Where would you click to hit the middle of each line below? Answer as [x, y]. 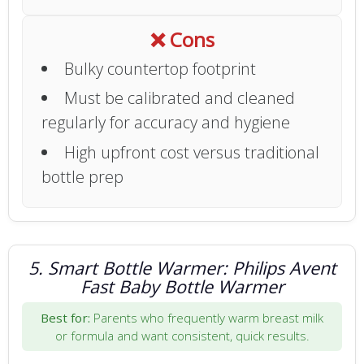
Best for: [65, 317]
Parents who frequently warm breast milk [207, 317]
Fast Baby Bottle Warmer [182, 286]
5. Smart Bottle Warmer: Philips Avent [182, 267]
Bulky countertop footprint [160, 68]
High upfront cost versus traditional [192, 152]
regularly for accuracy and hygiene [166, 123]
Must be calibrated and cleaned [180, 98]
